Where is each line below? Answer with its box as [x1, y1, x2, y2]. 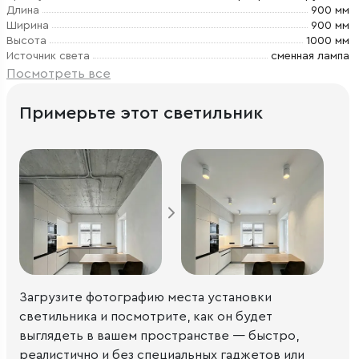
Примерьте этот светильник [19, 104, 263, 122]
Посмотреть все [6, 67, 111, 80]
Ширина [6, 20, 49, 31]
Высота [6, 35, 46, 46]
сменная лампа [271, 50, 349, 62]
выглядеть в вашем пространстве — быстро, [19, 329, 299, 342]
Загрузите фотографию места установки [19, 290, 272, 304]
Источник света [6, 50, 90, 62]
